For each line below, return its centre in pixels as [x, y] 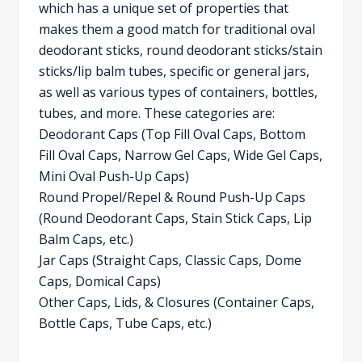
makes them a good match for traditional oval [177, 29]
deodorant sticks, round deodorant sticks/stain [181, 50]
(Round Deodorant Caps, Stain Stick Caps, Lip [176, 218]
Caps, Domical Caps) [100, 281]
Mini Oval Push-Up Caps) [114, 176]
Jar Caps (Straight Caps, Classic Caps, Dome [170, 260]
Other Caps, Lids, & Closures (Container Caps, [177, 302]
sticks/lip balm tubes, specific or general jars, [175, 71]
